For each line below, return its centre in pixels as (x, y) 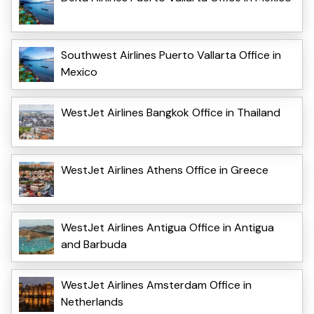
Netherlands (92, 301)
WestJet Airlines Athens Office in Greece (165, 170)
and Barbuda (94, 244)
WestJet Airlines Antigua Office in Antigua (168, 227)
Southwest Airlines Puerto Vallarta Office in (171, 55)
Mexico (79, 71)
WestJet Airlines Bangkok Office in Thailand (171, 112)
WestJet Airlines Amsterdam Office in (156, 285)
